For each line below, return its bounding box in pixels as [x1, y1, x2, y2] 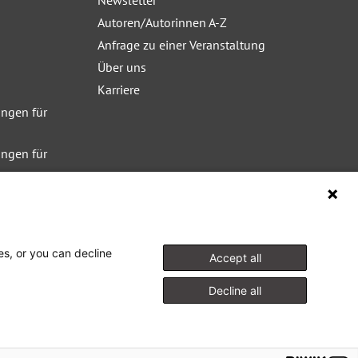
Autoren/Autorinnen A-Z [97, 14, 227, 31]
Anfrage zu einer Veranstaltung [97, 37, 265, 54]
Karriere [97, 82, 140, 98]
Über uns [97, 59, 146, 76]
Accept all [209, 251, 261, 265]
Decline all [209, 284, 261, 297]
